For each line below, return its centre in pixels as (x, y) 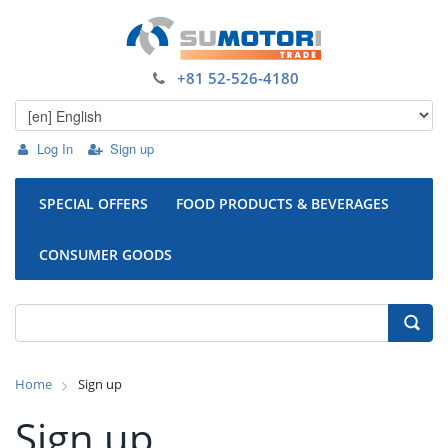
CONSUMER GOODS (105, 254)
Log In (55, 148)
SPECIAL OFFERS (93, 203)
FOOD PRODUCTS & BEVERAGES (282, 203)
